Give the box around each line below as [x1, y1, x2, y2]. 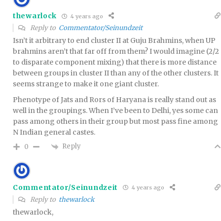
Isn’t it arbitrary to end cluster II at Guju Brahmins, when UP [13, 36, 216, 45]
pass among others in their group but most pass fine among [13, 117, 218, 126]
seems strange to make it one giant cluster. [13, 79, 159, 89]
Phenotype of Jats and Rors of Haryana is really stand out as [13, 95, 216, 105]
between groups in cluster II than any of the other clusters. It [13, 69, 219, 78]
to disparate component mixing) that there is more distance [13, 58, 217, 67]
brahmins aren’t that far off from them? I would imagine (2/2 [13, 47, 219, 56]
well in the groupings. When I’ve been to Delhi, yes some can [13, 106, 218, 115]
